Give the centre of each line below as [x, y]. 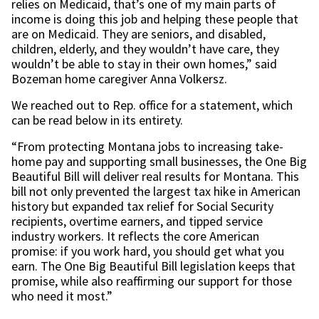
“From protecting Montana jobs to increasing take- [147, 146]
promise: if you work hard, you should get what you [148, 251]
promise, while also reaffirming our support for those [152, 281]
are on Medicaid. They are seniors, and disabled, [138, 34]
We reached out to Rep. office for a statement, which [152, 105]
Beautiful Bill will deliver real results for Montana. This [155, 176]
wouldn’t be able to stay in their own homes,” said [144, 64]
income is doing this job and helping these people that [155, 19]
